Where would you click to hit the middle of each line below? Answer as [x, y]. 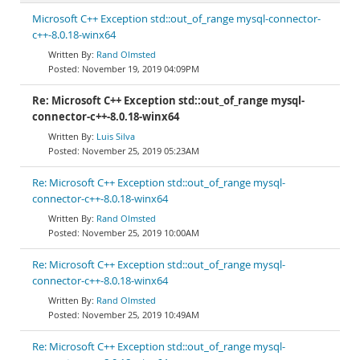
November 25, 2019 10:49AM [141, 315]
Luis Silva [116, 136]
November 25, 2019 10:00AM [141, 233]
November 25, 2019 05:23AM [141, 151]
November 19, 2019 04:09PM [141, 69]
